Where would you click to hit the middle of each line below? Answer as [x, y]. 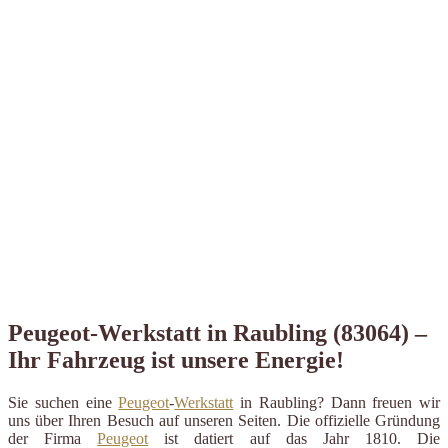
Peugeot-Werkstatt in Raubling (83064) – [217, 332]
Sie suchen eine [63, 402]
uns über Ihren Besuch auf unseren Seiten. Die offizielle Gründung [224, 420]
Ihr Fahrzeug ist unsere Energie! [176, 359]
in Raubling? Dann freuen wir [336, 402]
